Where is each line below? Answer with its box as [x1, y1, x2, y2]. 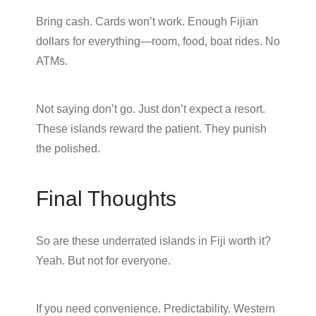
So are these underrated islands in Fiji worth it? [36, 234, 271, 247]
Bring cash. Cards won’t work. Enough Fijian [36, 15, 258, 28]
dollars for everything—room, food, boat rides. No [36, 35, 280, 47]
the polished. [36, 142, 100, 154]
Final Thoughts [36, 186, 176, 210]
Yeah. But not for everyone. [36, 254, 171, 267]
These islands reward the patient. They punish [36, 122, 267, 135]
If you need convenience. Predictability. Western [36, 302, 275, 315]
